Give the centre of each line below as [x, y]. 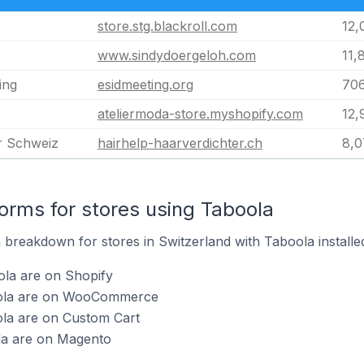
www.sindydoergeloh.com [177, 55]
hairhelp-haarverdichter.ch [180, 143]
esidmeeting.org [145, 84]
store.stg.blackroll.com [167, 26]
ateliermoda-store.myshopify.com [200, 114]
